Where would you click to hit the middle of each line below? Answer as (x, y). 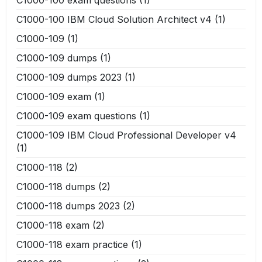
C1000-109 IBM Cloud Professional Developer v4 (126, 135)
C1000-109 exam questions (76, 116)
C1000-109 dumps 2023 (69, 77)
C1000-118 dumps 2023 (68, 206)
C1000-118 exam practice (72, 244)
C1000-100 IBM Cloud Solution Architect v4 (114, 19)
